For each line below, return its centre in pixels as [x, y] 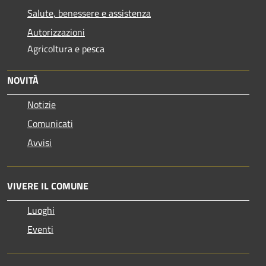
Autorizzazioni [56, 32]
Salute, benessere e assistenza [89, 13]
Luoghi [41, 210]
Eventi [40, 229]
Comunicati [50, 124]
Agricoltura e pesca [66, 49]
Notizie [42, 105]
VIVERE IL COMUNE [48, 186]
